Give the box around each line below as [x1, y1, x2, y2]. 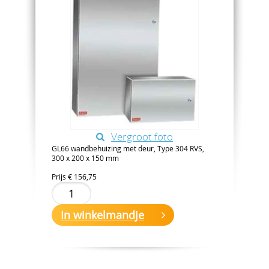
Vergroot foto [111, 130, 173, 144]
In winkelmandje [61, 208, 144, 223]
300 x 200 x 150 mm [52, 153, 119, 163]
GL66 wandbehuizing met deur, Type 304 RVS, [52, 144, 204, 154]
